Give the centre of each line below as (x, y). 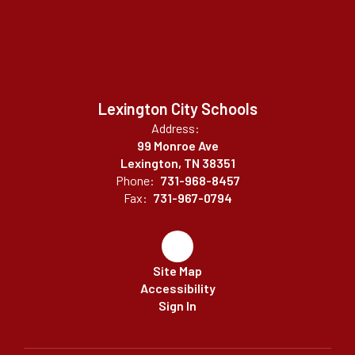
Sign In (177, 305)
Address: (176, 128)
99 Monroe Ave (177, 145)
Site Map (177, 271)
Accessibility (177, 288)
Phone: (135, 180)
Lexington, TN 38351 (177, 163)
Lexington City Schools (177, 109)
